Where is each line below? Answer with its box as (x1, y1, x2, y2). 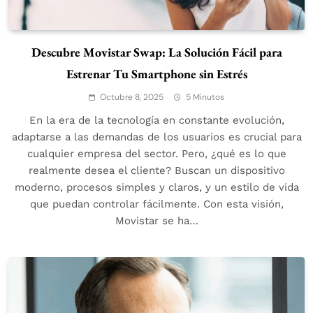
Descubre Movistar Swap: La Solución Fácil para (31, 44, 282, 61)
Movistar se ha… (115, 214, 198, 228)
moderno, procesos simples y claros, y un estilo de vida (14, 181, 299, 194)
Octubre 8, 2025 (100, 92, 163, 103)
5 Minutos (186, 92, 224, 103)
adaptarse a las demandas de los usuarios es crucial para (11, 131, 302, 144)
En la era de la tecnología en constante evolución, (29, 114, 284, 127)
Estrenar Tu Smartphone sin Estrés (66, 66, 247, 82)
